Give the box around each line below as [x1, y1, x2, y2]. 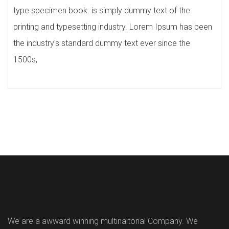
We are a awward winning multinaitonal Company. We [8, 216, 198, 226]
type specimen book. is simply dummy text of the [13, 6, 190, 15]
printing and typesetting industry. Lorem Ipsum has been [13, 22, 212, 32]
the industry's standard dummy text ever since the [13, 38, 190, 48]
